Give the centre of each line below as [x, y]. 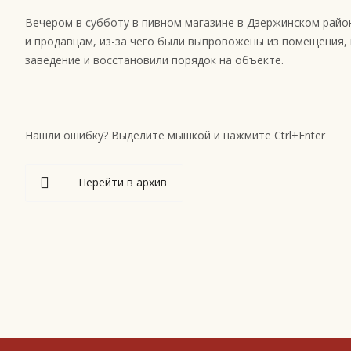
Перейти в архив [123, 182]
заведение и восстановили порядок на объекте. [154, 60]
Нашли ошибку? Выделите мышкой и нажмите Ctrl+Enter [175, 135]
